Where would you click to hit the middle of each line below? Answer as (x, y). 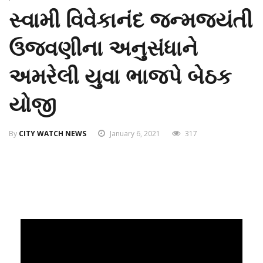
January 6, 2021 (135, 134)
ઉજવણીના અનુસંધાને (103, 48)
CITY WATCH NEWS (53, 134)
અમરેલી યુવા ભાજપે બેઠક (120, 77)
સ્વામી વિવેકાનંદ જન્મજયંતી (131, 20)
